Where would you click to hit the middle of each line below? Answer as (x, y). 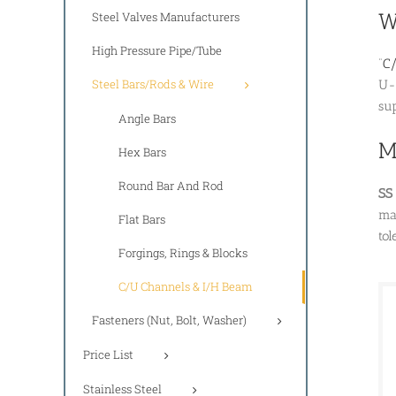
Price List (108, 354)
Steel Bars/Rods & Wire (153, 84)
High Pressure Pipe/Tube (157, 50)
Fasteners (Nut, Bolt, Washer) (169, 320)
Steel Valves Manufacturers (166, 16)
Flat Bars (142, 219)
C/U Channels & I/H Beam (186, 286)
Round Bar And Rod (171, 185)
